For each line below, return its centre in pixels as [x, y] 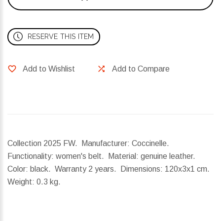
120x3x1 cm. [187, 169]
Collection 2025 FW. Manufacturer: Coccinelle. [89, 144]
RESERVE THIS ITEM [61, 37]
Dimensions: [142, 169]
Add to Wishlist [49, 69]
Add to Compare [141, 69]
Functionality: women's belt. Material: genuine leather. [102, 156]
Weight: [21, 182]
